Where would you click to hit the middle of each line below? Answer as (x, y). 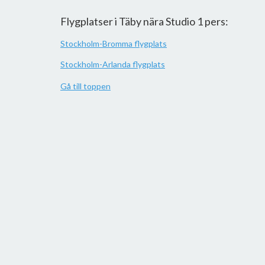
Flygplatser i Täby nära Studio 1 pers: (144, 21)
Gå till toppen (85, 86)
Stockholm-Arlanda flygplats (113, 64)
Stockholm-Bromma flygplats (114, 43)
